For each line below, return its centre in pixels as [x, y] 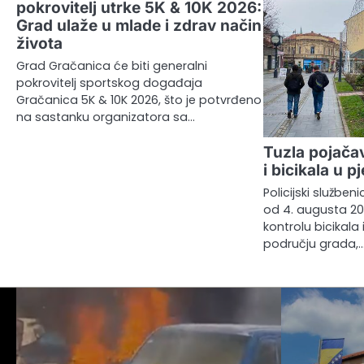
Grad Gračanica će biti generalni [112, 65]
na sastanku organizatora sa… [106, 117]
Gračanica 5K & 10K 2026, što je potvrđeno [139, 100]
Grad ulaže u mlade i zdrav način [139, 25]
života [39, 43]
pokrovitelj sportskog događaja [109, 82]
